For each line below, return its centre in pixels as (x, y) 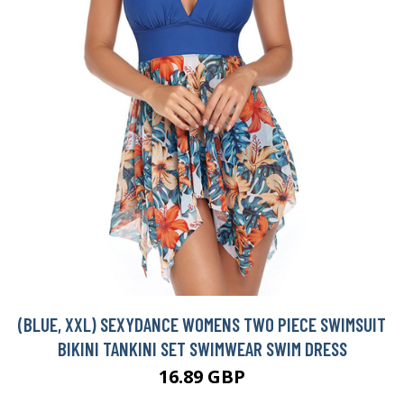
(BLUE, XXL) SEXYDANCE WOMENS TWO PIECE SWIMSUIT (202, 324)
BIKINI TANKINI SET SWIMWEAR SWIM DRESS (202, 348)
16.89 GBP (202, 376)
